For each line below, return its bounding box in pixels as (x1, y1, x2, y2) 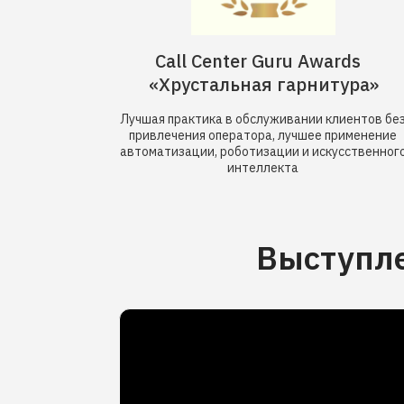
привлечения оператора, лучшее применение (129, 127, 397, 143)
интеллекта (227, 160, 298, 176)
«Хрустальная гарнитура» (148, 72, 379, 96)
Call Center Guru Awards (155, 49, 372, 73)
